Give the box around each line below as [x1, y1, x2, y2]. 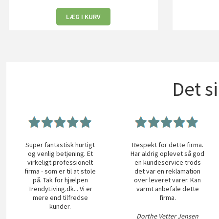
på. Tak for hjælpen [32, 175, 88, 184]
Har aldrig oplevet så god [131, 149, 205, 158]
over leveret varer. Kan [134, 175, 201, 184]
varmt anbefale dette [136, 184, 199, 193]
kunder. [49, 201, 71, 211]
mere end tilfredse [32, 193, 88, 202]
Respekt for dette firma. [131, 140, 203, 149]
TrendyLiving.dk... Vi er [28, 184, 92, 193]
